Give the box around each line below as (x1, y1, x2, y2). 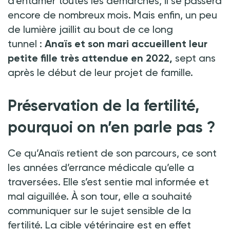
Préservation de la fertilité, (8, 96, 199, 115)
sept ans (172, 51, 216, 64)
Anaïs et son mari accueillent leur (45, 37, 207, 50)
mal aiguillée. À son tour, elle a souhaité (8, 189, 192, 202)
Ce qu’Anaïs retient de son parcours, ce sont (8, 146, 217, 159)
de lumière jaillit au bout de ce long (8, 23, 173, 35)
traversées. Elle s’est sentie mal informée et (8, 175, 209, 188)
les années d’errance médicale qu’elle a (8, 161, 194, 174)
